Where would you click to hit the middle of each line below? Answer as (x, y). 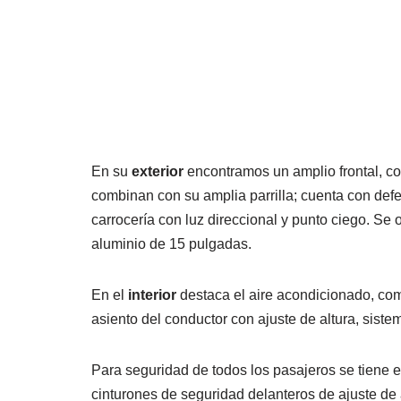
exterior (158, 171)
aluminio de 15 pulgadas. (171, 243)
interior (152, 294)
